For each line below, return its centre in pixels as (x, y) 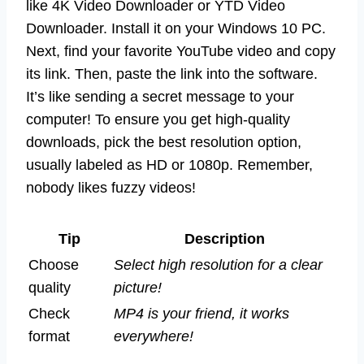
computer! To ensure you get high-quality (158, 119)
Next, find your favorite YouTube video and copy (181, 51)
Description (225, 238)
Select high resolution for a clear (218, 264)
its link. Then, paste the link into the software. (172, 74)
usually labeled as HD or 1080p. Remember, (169, 165)
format (49, 336)
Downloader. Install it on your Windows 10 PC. (176, 28)
